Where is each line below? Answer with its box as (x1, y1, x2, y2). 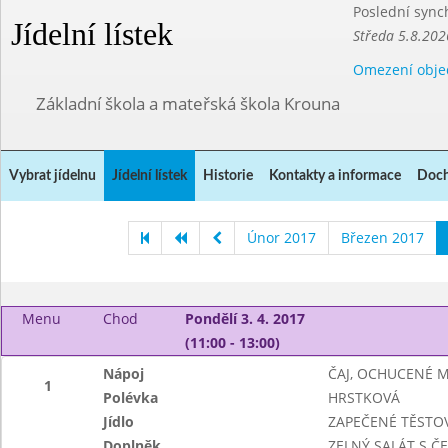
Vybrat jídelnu (9, 169, 96, 183)
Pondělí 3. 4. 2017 (184, 309, 305, 328)
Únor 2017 (247, 228, 316, 247)
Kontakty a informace (269, 169, 401, 183)
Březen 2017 (341, 228, 424, 247)
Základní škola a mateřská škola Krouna (36, 92, 340, 115)
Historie (203, 169, 253, 183)
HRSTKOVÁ (327, 388, 400, 407)
